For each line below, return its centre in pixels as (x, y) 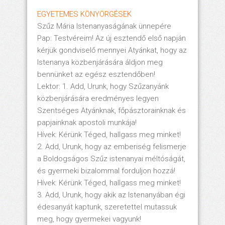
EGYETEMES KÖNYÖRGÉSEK (84, 14)
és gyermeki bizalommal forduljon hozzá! (106, 171)
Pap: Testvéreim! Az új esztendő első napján (111, 38)
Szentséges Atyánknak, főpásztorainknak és (111, 110)
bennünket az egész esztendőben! (96, 74)
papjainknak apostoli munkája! (87, 122)
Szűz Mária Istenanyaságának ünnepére (104, 26)
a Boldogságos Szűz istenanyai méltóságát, (111, 158)
